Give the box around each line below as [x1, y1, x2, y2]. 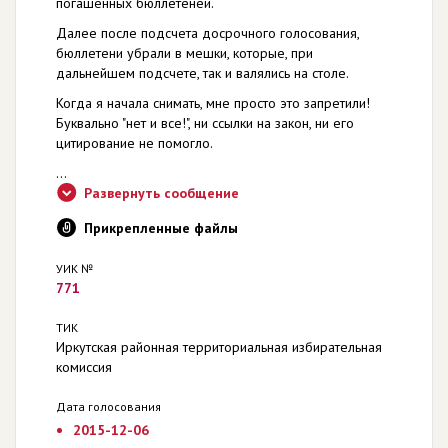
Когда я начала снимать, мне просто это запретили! [56, 94, 370, 112]
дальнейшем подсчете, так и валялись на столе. [56, 64, 349, 82]
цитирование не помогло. [56, 134, 213, 152]
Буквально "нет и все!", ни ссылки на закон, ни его [56, 114, 354, 132]
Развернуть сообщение [84, 184, 239, 202]
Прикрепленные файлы [84, 219, 238, 237]
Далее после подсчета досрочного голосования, [56, 24, 359, 42]
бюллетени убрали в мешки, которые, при [56, 44, 313, 62]
